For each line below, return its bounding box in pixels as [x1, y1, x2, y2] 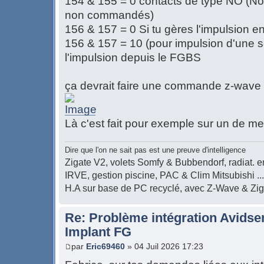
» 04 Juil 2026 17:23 [125, 242, 203, 252]
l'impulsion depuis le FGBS [65, 51, 201, 64]
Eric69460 [86, 242, 125, 252]
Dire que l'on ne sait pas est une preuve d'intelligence [65, 145, 246, 154]
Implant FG [65, 224, 131, 239]
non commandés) [65, 9, 154, 22]
